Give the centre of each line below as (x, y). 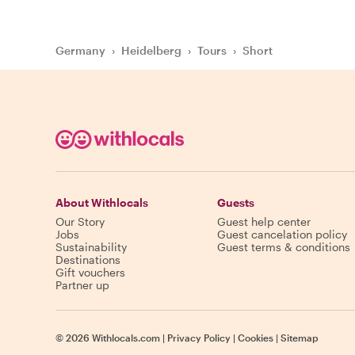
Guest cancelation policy (282, 235)
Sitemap (300, 338)
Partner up (82, 285)
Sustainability (91, 247)
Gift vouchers (90, 273)
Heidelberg (151, 51)
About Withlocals (102, 203)
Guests (236, 203)
